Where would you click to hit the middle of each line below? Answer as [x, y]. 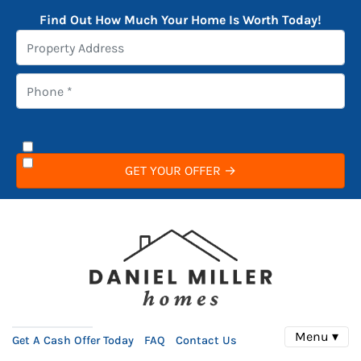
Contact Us [206, 341]
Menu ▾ [317, 337]
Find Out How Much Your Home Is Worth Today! [180, 20]
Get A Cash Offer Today [73, 341]
